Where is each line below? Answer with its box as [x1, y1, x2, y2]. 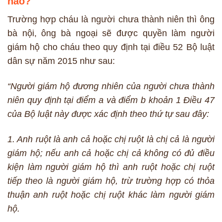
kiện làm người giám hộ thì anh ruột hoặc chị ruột [7, 162, 215, 172]
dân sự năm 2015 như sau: [7, 55, 115, 66]
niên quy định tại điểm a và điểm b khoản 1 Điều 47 [7, 95, 215, 105]
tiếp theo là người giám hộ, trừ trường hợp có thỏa [7, 176, 215, 186]
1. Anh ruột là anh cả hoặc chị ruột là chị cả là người [7, 134, 215, 145]
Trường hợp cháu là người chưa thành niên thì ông [7, 14, 215, 24]
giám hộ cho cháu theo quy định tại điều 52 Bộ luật [7, 42, 215, 52]
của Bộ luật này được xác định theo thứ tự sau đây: [7, 109, 209, 119]
